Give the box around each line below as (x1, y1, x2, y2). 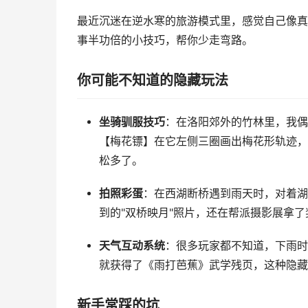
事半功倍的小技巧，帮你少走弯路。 (77, 34, 253, 47)
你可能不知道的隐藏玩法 (77, 72, 228, 89)
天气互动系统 (98, 239, 165, 252)
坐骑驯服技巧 (98, 115, 165, 129)
